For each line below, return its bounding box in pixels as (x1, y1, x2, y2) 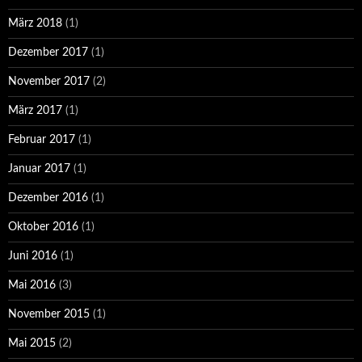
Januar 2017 (8, 163, 70, 175)
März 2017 (8, 105, 62, 116)
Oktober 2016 (8, 221, 78, 233)
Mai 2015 (8, 338, 56, 349)
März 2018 (8, 18, 62, 29)
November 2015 (8, 309, 90, 320)
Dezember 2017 (8, 47, 88, 58)
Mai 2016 (8, 280, 56, 291)
